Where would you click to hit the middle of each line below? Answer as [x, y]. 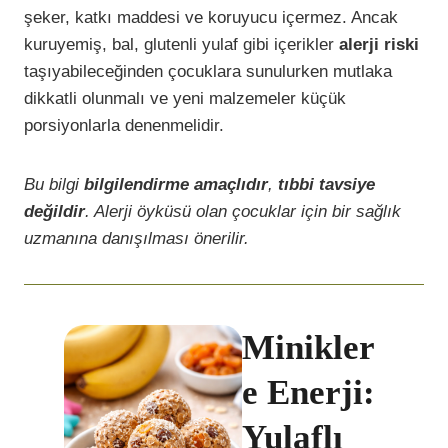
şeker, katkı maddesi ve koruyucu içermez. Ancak [211, 18]
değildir [54, 212]
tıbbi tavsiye [326, 185]
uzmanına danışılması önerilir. [136, 239]
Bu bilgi [54, 185]
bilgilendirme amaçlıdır [176, 185]
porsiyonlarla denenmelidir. [124, 126]
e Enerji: [308, 393]
